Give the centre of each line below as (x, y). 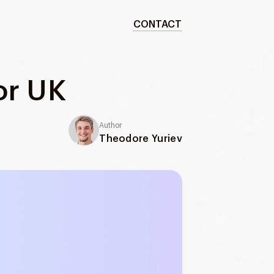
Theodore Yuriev (141, 139)
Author (111, 125)
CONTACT (157, 24)
